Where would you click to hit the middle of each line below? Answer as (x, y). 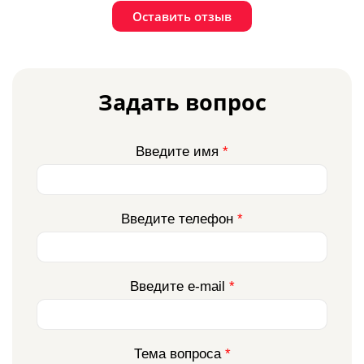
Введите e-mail (179, 287)
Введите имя (179, 152)
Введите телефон (179, 219)
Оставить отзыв (182, 17)
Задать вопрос (182, 102)
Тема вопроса (179, 354)
